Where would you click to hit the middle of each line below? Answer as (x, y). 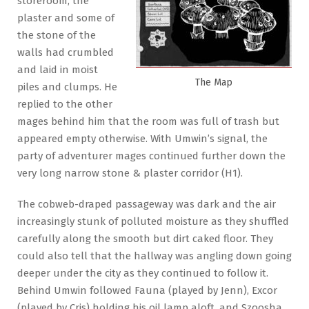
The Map (214, 82)
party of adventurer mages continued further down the (151, 156)
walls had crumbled (66, 52)
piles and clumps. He (67, 87)
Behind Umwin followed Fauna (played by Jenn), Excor (147, 290)
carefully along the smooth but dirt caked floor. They (145, 238)
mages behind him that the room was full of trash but (148, 121)
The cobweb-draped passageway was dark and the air (147, 204)
